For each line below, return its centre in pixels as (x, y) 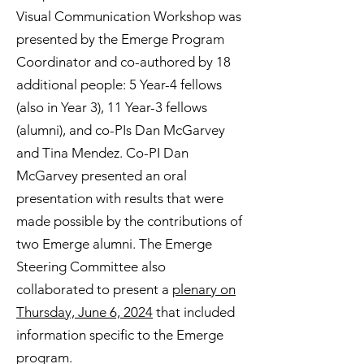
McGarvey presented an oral (102, 175)
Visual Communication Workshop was (129, 16)
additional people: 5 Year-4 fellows (119, 84)
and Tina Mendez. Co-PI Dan (102, 153)
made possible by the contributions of (129, 221)
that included (194, 312)
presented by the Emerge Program (120, 39)
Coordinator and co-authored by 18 (123, 62)
